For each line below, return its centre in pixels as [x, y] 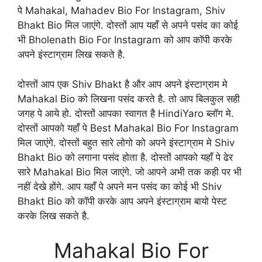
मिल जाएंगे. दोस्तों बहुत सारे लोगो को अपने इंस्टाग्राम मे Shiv [126, 142]
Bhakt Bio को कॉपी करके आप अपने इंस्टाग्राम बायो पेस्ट [122, 201]
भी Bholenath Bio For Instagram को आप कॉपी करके [125, 40]
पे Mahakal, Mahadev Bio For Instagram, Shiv [121, 11]
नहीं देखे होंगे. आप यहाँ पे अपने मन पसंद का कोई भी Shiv [120, 186]
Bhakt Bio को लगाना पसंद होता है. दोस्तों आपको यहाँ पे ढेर [125, 157]
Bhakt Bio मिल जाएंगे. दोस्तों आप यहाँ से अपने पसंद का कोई [128, 25]
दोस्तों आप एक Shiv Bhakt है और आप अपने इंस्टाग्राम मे [123, 84]
